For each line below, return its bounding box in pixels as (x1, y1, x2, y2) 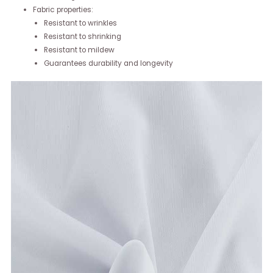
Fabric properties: (32, 5, 93, 15)
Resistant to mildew (43, 45, 115, 55)
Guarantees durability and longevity (43, 58, 173, 69)
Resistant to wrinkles (43, 18, 117, 29)
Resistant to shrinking (43, 32, 121, 42)
